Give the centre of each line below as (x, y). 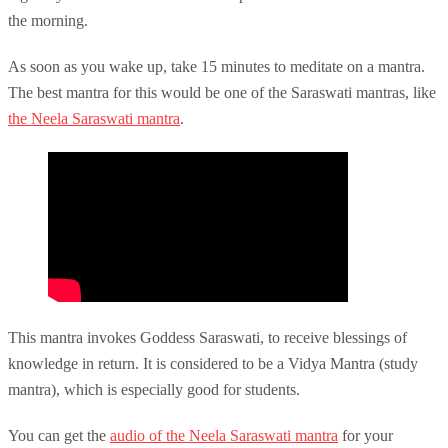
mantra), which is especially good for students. (154, 389)
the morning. (48, 20)
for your (365, 435)
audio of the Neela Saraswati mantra (224, 435)
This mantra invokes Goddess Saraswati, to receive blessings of (207, 337)
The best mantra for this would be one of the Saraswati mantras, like (222, 92)
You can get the (59, 435)
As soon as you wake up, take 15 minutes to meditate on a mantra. (216, 66)
